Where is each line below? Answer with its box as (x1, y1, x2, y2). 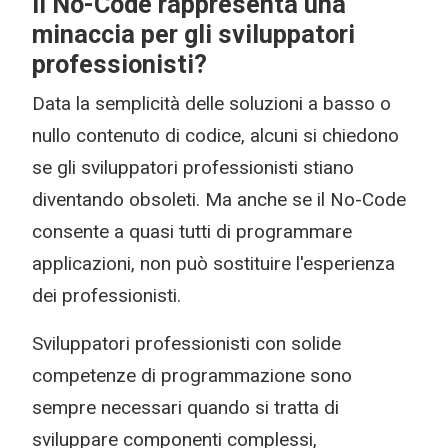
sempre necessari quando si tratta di (32, 396, 339, 419)
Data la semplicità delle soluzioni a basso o (32, 92, 391, 115)
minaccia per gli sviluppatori (32, 20, 355, 49)
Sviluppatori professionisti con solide (32, 332, 341, 355)
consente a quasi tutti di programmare (32, 220, 352, 243)
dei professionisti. (32, 284, 181, 307)
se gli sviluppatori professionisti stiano (32, 156, 354, 179)
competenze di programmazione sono (32, 364, 352, 387)
